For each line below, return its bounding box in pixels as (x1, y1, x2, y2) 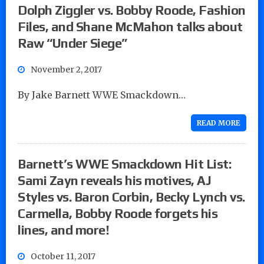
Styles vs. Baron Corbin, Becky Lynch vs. (18, 189, 245, 204)
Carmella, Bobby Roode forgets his (18, 205, 218, 221)
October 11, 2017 (31, 250, 95, 262)
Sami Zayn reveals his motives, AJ (18, 172, 212, 188)
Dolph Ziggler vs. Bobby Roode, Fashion (18, 2, 246, 18)
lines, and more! (18, 222, 110, 237)
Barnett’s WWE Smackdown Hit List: (18, 156, 232, 171)
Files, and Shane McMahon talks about (18, 18, 243, 34)
